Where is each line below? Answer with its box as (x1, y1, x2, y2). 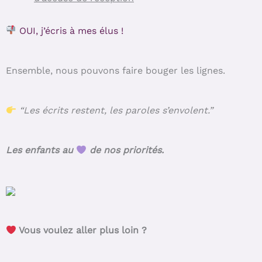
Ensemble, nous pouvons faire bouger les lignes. (6, 64, 225, 76)
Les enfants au (6, 144, 76, 156)
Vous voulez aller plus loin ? (16, 225, 147, 236)
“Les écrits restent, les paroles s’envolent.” (19, 105, 213, 116)
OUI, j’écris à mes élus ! (16, 25, 124, 36)
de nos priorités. (87, 144, 164, 156)
